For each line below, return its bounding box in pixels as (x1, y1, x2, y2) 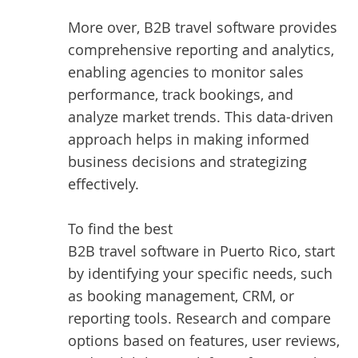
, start (297, 241, 335, 261)
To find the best (68, 219, 173, 238)
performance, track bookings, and (68, 85, 293, 104)
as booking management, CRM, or (68, 286, 294, 305)
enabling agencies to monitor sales (68, 62, 304, 82)
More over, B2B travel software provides (68, 18, 337, 37)
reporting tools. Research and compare (68, 308, 331, 328)
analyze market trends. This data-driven (68, 107, 333, 126)
